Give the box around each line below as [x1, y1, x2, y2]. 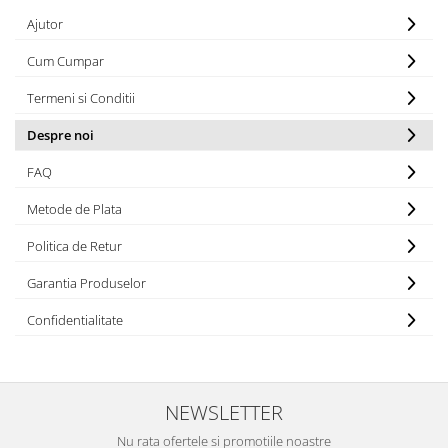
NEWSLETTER [165, 398, 283, 426]
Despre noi [27, 126, 94, 144]
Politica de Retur [27, 237, 122, 255]
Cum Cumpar [27, 52, 104, 70]
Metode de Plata [27, 200, 122, 218]
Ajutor [27, 15, 63, 33]
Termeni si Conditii [27, 89, 135, 107]
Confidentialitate [27, 311, 123, 329]
